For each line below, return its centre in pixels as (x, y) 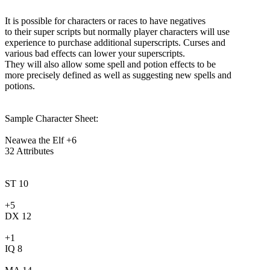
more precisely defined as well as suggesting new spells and (118, 75)
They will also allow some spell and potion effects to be (110, 64)
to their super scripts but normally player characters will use (117, 31)
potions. (20, 86)
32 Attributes (29, 151)
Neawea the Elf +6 (41, 140)
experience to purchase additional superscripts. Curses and (115, 42)
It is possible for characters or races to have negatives (105, 20)
